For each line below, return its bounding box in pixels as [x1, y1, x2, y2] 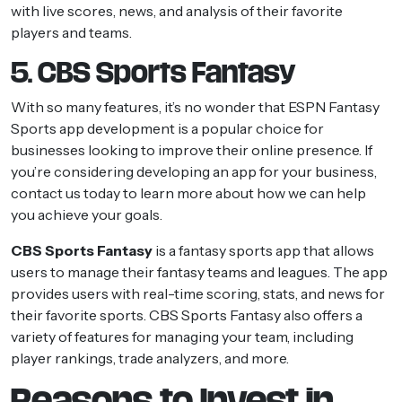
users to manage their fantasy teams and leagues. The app [11, 262, 388, 281]
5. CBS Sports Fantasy [11, 57, 296, 87]
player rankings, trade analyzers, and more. [11, 348, 289, 367]
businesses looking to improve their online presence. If [11, 140, 372, 159]
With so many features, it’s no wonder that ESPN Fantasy [11, 97, 380, 116]
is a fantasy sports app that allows [153, 240, 374, 259]
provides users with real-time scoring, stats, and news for [11, 284, 385, 302]
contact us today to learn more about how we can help [11, 183, 366, 202]
